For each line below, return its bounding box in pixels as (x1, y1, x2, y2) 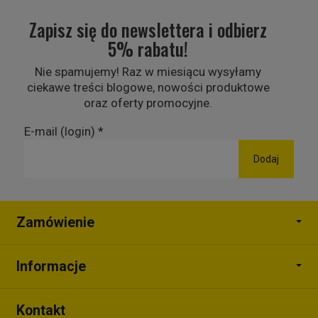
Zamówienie (16, 214, 94, 231)
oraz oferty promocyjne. (84, 96, 213, 110)
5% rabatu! (108, 35, 189, 62)
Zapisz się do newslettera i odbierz (29, 16, 268, 43)
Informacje (16, 258, 86, 275)
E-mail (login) (23, 124, 95, 138)
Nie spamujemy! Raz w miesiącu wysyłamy (35, 65, 262, 79)
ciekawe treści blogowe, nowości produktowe (26, 80, 270, 94)
